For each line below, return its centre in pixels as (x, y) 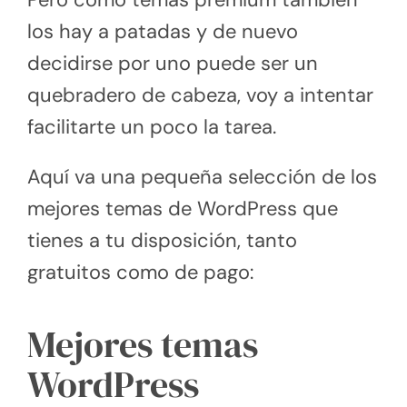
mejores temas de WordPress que (183, 209)
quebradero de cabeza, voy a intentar (200, 95)
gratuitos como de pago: (140, 273)
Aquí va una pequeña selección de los (202, 177)
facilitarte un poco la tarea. (152, 127)
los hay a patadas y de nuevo (163, 32)
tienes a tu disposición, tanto (162, 241)
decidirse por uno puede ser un (173, 64)
